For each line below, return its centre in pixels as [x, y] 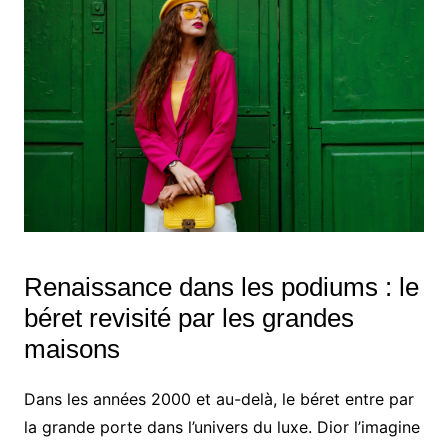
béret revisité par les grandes [188, 317]
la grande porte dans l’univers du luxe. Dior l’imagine [221, 426]
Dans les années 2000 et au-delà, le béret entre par [218, 398]
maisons [71, 348]
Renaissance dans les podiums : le [221, 286]
